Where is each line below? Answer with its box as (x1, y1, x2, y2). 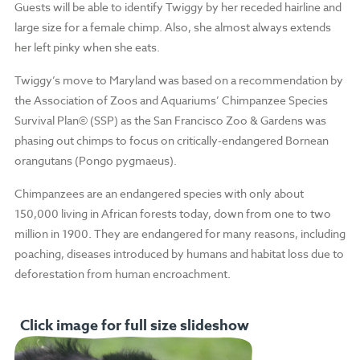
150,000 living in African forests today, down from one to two (14, 206, 331, 222)
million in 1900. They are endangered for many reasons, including (14, 226, 346, 242)
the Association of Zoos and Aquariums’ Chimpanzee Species (14, 92, 328, 108)
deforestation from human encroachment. (14, 266, 231, 282)
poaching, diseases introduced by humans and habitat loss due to (14, 246, 344, 262)
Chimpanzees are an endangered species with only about (14, 186, 304, 202)
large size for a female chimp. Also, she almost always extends (14, 19, 331, 35)
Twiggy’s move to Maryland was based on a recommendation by (14, 72, 343, 88)
